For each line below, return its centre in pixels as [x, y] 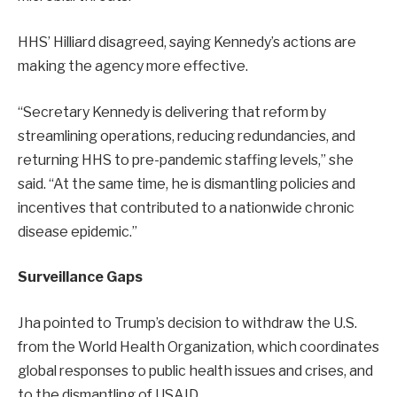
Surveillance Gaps [80, 277]
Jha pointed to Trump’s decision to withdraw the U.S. [187, 323]
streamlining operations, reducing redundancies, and [187, 136]
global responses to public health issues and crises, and [195, 370]
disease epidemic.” [78, 231]
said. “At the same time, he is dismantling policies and [187, 183]
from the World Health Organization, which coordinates [198, 346]
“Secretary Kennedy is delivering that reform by [172, 112]
